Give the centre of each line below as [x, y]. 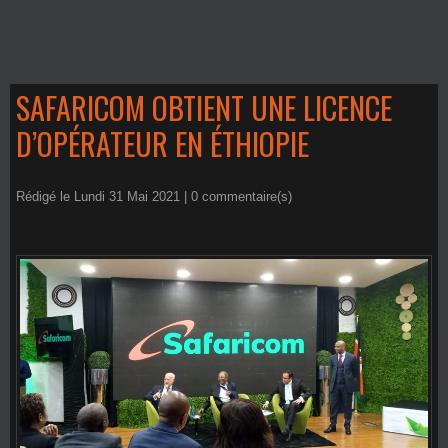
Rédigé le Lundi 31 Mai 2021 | [103, 196]
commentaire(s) [245, 196]
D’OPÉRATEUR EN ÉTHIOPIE [162, 143]
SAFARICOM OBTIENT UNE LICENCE [204, 107]
